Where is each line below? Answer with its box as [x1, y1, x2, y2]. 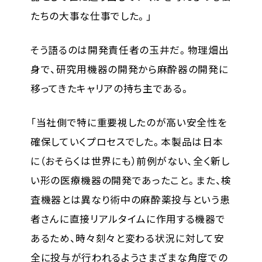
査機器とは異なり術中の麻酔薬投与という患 [30, 192, 230, 207]
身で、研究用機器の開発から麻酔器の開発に [30, 62, 229, 77]
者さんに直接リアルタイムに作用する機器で [30, 212, 226, 226]
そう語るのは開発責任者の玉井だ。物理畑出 [30, 43, 229, 57]
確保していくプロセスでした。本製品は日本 [30, 135, 223, 149]
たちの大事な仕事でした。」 [30, 9, 152, 23]
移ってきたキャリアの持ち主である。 [30, 81, 190, 96]
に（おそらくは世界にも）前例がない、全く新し [30, 154, 230, 168]
